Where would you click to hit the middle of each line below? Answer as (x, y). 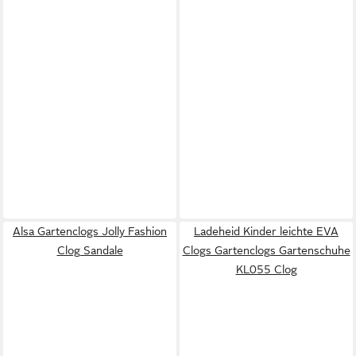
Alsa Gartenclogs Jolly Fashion (90, 231)
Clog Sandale (90, 250)
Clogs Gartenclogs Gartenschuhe (266, 250)
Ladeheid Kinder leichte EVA (266, 231)
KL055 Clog (266, 269)
